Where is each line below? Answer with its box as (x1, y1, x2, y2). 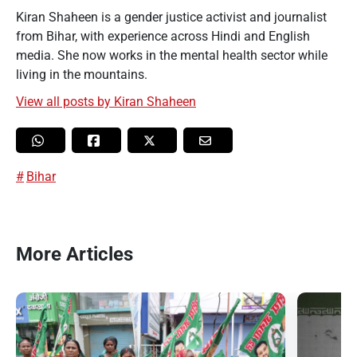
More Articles (16, 243, 133, 266)
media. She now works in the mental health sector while (16, 48, 328, 64)
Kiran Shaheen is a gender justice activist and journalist (16, 10, 327, 25)
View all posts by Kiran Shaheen (16, 94, 196, 110)
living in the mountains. (16, 67, 147, 83)
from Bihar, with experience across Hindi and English (16, 29, 310, 45)
